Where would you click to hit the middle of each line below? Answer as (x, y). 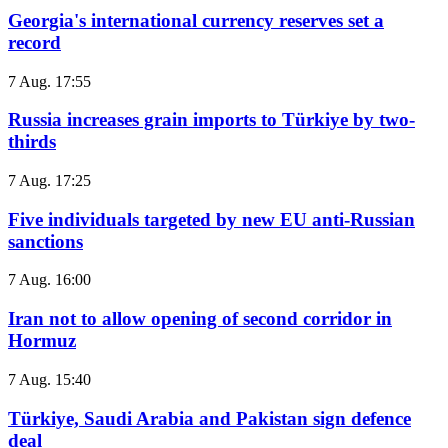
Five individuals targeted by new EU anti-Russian (211, 219)
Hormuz (42, 341)
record (34, 42)
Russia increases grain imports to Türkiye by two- (211, 120)
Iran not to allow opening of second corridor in (200, 319)
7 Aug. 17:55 (49, 81)
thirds (32, 142)
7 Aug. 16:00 (49, 280)
